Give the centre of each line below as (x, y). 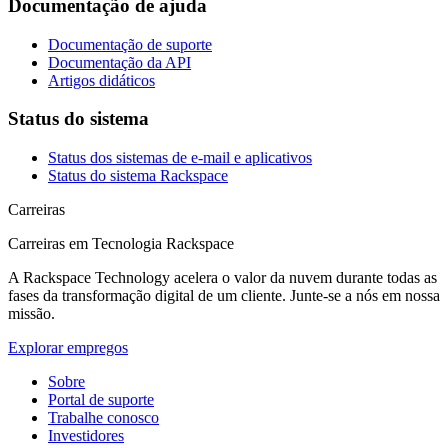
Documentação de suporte (130, 44)
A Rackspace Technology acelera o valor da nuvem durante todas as (222, 277)
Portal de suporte (101, 399)
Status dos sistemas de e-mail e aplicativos (180, 157)
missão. (31, 313)
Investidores (86, 435)
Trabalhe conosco (103, 417)
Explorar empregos (68, 347)
